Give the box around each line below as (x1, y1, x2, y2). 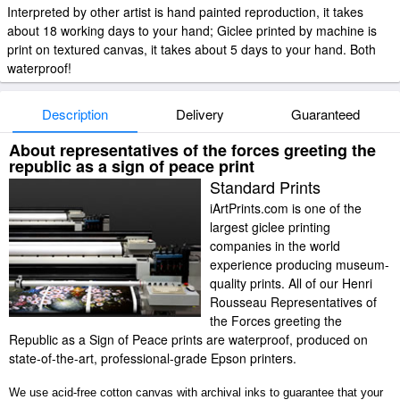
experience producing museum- (210, 255, 389, 273)
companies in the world (210, 237, 340, 254)
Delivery (176, 104, 224, 123)
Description (42, 104, 108, 123)
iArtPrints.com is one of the (210, 199, 362, 217)
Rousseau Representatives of (210, 293, 377, 311)
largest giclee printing (210, 218, 330, 236)
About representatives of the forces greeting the (9, 138, 376, 162)
